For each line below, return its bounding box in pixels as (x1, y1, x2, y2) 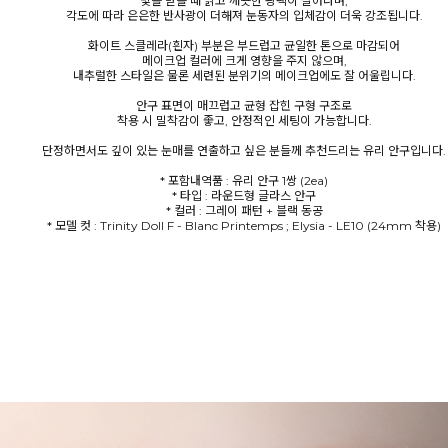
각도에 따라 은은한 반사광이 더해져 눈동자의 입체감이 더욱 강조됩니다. (65, 8, 423, 23)
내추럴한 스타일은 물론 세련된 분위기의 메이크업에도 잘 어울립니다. (72, 68, 416, 83)
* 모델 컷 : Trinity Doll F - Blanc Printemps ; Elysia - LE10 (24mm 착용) (47, 218, 441, 233)
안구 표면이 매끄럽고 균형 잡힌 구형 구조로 (136, 98, 352, 113)
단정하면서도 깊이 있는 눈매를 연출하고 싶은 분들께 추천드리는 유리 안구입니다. (42, 143, 446, 158)
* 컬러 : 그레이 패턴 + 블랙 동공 (165, 203, 323, 218)
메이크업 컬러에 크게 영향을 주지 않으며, (141, 53, 347, 68)
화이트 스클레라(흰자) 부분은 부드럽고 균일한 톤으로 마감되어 (88, 38, 400, 53)
